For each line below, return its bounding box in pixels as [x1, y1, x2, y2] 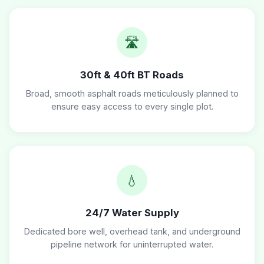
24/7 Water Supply [85, 207, 179, 219]
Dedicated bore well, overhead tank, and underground [24, 226, 240, 237]
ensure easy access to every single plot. [51, 101, 213, 112]
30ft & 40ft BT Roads [80, 69, 184, 81]
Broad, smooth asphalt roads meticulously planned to [25, 88, 239, 99]
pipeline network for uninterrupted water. [51, 239, 213, 250]
